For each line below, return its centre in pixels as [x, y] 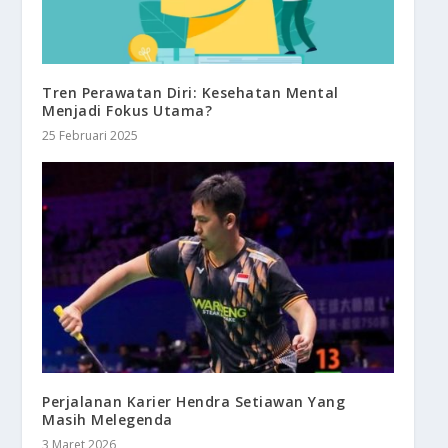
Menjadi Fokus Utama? [127, 111]
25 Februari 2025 [90, 136]
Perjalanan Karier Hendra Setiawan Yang [194, 402]
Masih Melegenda [107, 420]
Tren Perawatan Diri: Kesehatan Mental [190, 93]
